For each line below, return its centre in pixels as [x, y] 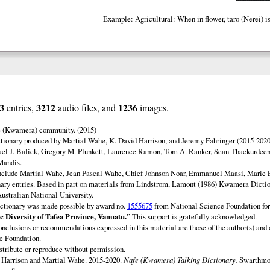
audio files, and [86, 107]
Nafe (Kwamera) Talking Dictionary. [180, 259]
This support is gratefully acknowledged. [193, 216]
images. [153, 107]
